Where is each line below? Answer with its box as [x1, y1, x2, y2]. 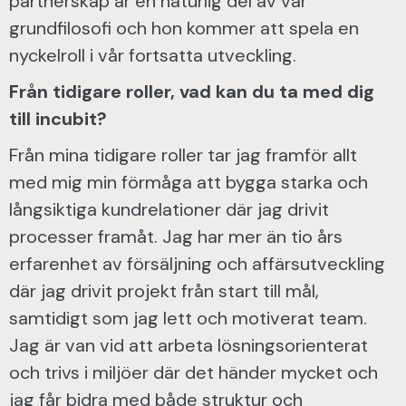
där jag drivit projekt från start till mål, [9, 279, 319, 303]
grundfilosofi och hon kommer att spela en [9, 16, 359, 40]
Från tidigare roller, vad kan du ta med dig [9, 80, 374, 103]
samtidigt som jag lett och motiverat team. [9, 306, 367, 330]
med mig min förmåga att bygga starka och [9, 170, 368, 194]
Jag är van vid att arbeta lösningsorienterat [9, 333, 368, 357]
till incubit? [9, 107, 107, 130]
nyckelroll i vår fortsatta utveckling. [9, 43, 296, 67]
